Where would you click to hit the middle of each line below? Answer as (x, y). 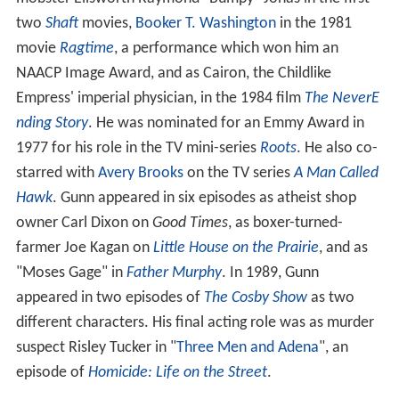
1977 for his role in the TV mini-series (138, 148)
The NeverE (342, 98)
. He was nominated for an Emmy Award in (226, 123)
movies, (106, 23)
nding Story (52, 123)
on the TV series (238, 173)
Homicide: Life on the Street (177, 372)
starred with (57, 173)
